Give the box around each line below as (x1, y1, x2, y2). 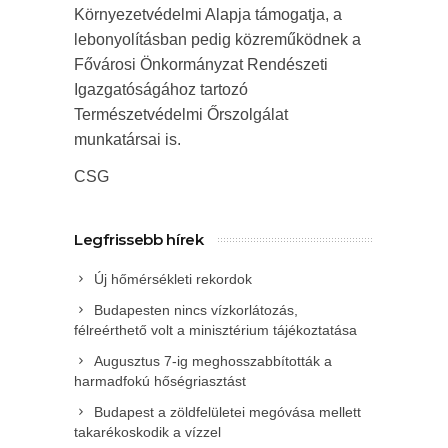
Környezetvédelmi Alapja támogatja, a (74, 6, 342, 23)
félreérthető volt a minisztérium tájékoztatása (74, 322, 357, 338)
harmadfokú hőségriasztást (74, 373, 246, 389)
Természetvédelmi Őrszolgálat (74, 106, 288, 123)
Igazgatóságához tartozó (74, 81, 248, 98)
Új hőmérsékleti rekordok (94, 271, 252, 287)
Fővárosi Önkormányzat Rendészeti (74, 56, 328, 73)
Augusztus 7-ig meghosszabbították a (94, 353, 332, 369)
